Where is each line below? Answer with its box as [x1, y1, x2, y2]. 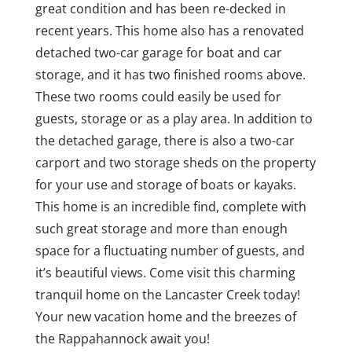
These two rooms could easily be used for [35, 88, 281, 105]
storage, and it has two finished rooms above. [35, 66, 306, 83]
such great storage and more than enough [35, 220, 288, 237]
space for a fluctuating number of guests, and [35, 242, 305, 259]
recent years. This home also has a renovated [35, 22, 304, 39]
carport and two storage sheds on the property [35, 154, 316, 171]
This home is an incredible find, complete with [35, 198, 306, 215]
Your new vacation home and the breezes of [35, 308, 296, 325]
